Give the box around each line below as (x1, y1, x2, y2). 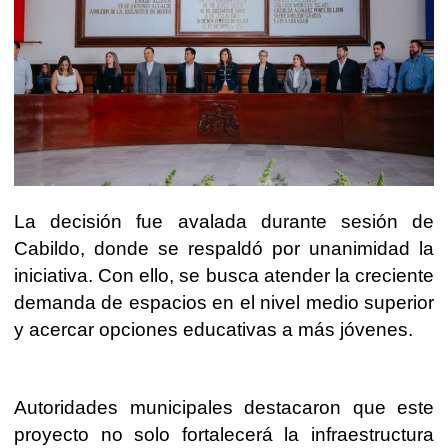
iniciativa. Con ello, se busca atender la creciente (14, 265, 434, 287)
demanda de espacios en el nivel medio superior (14, 292, 434, 314)
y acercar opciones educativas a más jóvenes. (14, 319, 413, 341)
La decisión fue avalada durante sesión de (14, 211, 434, 233)
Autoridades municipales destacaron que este (14, 397, 434, 419)
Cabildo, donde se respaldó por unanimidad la (14, 238, 434, 260)
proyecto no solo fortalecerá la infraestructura (14, 424, 434, 446)
